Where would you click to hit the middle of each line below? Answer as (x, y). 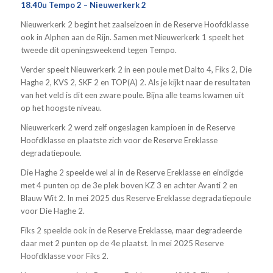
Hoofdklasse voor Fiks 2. (64, 256)
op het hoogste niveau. (61, 108)
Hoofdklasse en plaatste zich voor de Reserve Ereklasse (119, 140)
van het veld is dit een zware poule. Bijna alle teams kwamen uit (132, 95)
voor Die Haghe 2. (52, 211)
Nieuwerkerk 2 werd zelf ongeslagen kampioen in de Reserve (128, 127)
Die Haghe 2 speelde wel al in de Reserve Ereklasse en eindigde (132, 172)
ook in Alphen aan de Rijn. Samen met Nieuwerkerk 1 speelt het (132, 37)
